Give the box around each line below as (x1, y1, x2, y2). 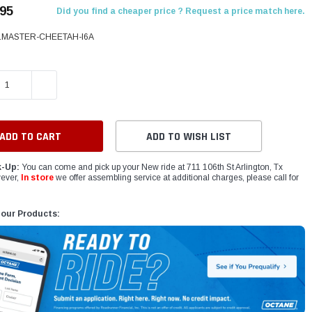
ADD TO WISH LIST (146, 130, 232, 145)
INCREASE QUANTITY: (32, 77, 130, 93)
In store (21, 173, 54, 183)
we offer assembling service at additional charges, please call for (54, 173, 299, 183)
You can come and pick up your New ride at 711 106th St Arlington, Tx (19, 162, 283, 173)
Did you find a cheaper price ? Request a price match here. (56, 6, 305, 17)
